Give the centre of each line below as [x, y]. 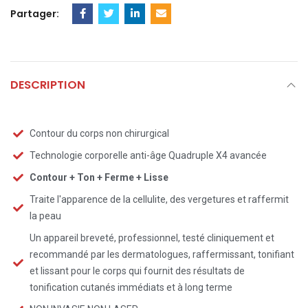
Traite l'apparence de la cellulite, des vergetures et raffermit [159, 199]
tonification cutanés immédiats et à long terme [131, 287]
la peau [45, 216]
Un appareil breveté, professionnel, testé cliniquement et [152, 238]
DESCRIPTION [48, 85]
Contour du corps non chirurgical [99, 133]
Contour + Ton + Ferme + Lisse [99, 177]
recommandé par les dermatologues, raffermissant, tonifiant [162, 254]
